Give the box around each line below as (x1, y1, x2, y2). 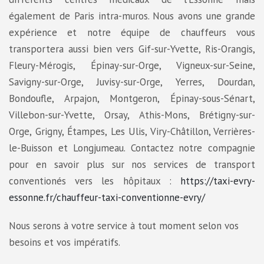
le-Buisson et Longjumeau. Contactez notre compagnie (9, 141, 255, 155)
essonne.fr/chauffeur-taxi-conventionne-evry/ (9, 191, 205, 204)
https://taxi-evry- (180, 174, 255, 188)
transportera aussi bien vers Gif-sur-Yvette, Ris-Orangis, (9, 42, 255, 56)
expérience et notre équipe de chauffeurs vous (9, 26, 255, 39)
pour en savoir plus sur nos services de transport (9, 158, 255, 171)
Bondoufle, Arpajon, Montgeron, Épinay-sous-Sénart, (9, 92, 255, 105)
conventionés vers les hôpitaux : (9, 174, 180, 188)
